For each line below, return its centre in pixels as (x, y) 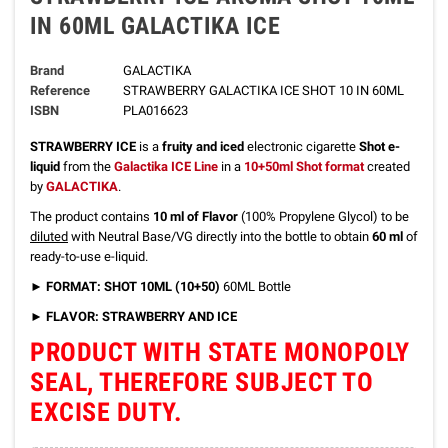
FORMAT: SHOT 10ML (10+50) (133, 286)
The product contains (91, 216)
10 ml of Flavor (195, 216)
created (387, 166)
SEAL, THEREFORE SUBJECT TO (202, 382)
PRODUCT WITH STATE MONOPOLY (220, 352)
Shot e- (379, 146)
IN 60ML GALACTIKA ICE (155, 26)
